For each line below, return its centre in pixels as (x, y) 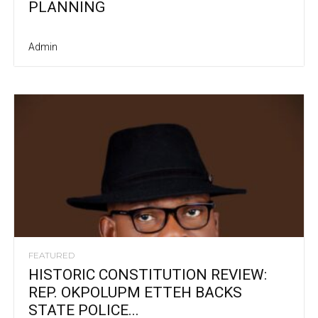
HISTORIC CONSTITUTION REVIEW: (148, 275)
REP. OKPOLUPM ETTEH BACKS (135, 293)
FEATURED (51, 256)
